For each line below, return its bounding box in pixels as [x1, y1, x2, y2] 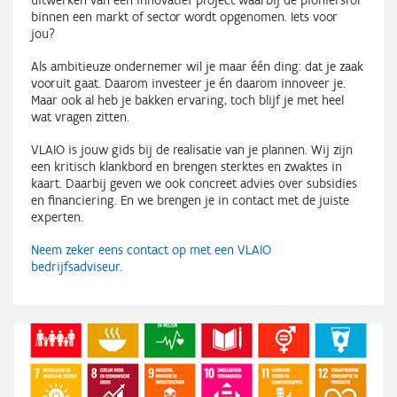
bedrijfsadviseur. [31, 258, 122, 275]
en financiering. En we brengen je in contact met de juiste [31, 191, 349, 208]
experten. [31, 208, 94, 225]
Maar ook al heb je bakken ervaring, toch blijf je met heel [31, 91, 344, 108]
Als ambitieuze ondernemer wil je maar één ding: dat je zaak [31, 58, 363, 74]
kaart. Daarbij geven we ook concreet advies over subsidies [31, 175, 357, 191]
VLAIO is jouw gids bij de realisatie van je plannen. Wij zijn [31, 141, 353, 158]
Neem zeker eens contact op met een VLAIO [31, 241, 271, 258]
